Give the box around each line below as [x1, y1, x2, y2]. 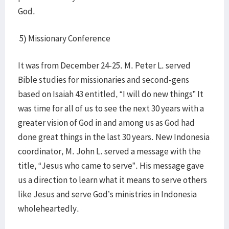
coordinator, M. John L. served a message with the [18, 146, 201, 157]
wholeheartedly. [18, 203, 79, 214]
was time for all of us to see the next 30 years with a [18, 103, 204, 114]
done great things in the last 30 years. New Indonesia [18, 131, 210, 143]
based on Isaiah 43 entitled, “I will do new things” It [18, 88, 203, 100]
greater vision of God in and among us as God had [18, 117, 195, 128]
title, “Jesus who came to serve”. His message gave [18, 160, 204, 171]
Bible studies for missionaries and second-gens [18, 74, 189, 85]
